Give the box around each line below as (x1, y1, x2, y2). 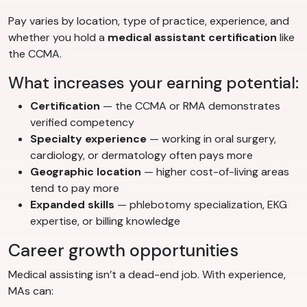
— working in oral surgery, (147, 132, 276, 147)
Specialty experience (30, 132, 147, 147)
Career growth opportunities (8, 239, 238, 262)
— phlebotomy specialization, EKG (114, 197, 287, 212)
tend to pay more (30, 181, 119, 196)
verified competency (30, 115, 134, 130)
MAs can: (8, 284, 53, 299)
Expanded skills (30, 197, 114, 212)
